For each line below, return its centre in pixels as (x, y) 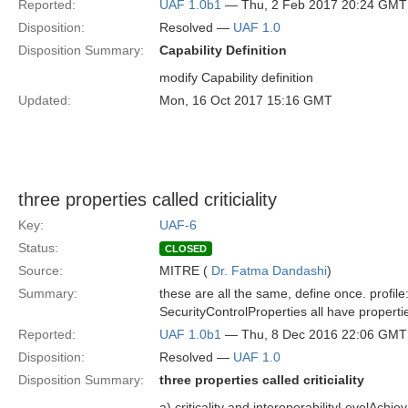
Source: (41, 270)
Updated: (45, 100)
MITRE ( (185, 270)
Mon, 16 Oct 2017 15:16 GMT (246, 100)
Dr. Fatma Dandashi (269, 270)
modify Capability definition (236, 77)
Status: (38, 248)
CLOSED (186, 249)
